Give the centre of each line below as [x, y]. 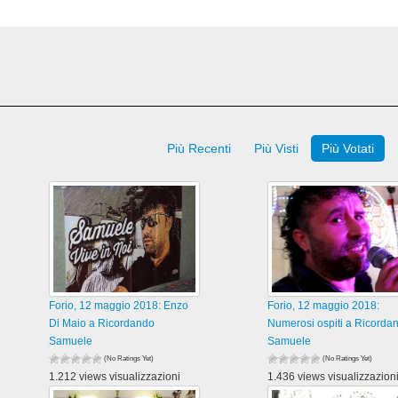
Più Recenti [199, 148]
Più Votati [348, 148]
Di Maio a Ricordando [102, 323]
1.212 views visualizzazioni [115, 377]
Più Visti [277, 148]
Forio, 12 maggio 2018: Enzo [119, 306]
